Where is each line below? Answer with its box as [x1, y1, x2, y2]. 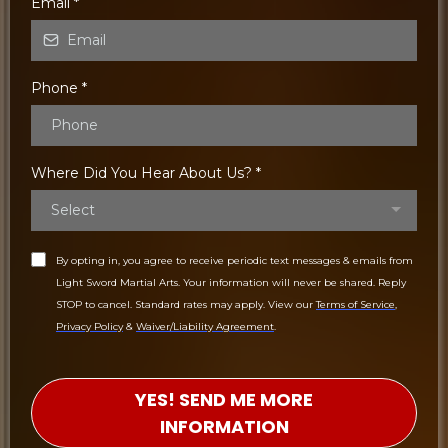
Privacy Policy [56, 319, 123, 333]
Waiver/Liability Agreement [136, 319, 274, 333]
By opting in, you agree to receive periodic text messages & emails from [56, 253, 413, 267]
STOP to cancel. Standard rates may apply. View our [56, 297, 316, 311]
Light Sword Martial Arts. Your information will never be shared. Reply [56, 275, 406, 289]
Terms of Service [316, 297, 395, 311]
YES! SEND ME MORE [135, 386, 313, 412]
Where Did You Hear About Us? [31, 163, 256, 182]
